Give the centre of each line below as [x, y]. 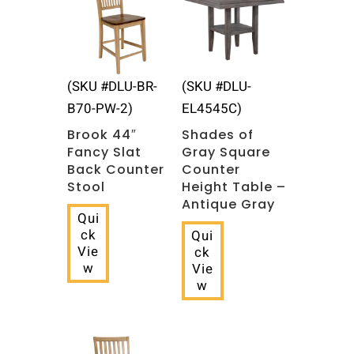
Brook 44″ [102, 135]
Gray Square [226, 153]
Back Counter [115, 170]
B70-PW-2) [100, 109]
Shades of [217, 135]
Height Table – [233, 187]
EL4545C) [211, 109]
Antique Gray [228, 205]
